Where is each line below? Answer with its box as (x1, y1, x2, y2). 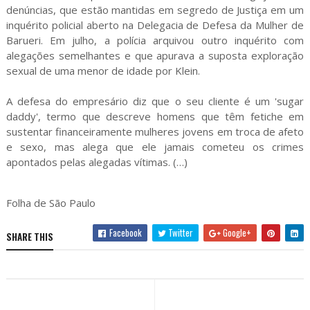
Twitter (166, 226, 194, 240)
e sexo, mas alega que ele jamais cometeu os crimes (6, 140, 304, 154)
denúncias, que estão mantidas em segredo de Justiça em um (6, 3, 304, 17)
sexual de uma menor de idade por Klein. (6, 64, 200, 78)
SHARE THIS (6, 230, 53, 244)
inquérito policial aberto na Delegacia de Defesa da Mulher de (6, 18, 304, 33)
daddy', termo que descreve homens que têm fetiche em (6, 109, 304, 124)
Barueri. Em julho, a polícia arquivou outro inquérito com (6, 33, 304, 48)
